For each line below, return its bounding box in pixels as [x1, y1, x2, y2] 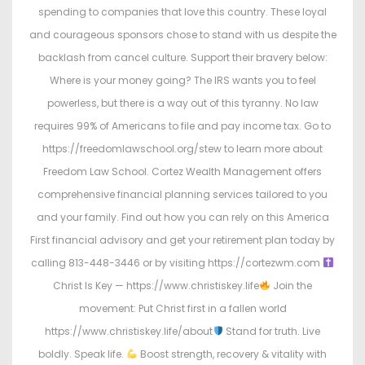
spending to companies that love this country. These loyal [38, 4, 327, 19]
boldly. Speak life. [38, 346, 127, 361]
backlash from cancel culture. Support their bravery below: [37, 50, 328, 64]
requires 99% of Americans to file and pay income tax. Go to [34, 118, 331, 133]
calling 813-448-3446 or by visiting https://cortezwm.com [31, 255, 323, 270]
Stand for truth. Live [223, 323, 321, 338]
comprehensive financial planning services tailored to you [37, 187, 328, 201]
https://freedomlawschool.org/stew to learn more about [42, 141, 323, 156]
